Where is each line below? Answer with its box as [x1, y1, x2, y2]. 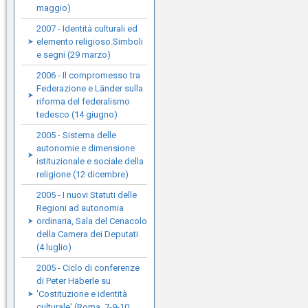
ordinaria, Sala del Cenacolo [36, 216, 147, 226]
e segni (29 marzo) [36, 49, 111, 60]
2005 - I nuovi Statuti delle [36, 190, 137, 200]
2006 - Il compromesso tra [36, 70, 140, 80]
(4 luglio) [36, 242, 71, 252]
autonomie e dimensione [36, 143, 135, 153]
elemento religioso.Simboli [36, 36, 143, 47]
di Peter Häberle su [36, 276, 111, 286]
